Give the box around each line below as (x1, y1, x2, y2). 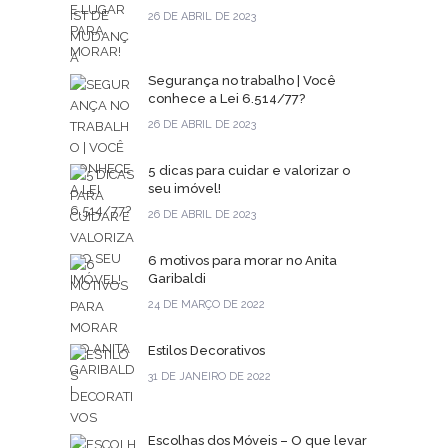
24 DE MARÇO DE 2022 (148, 298, 265, 311)
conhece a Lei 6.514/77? (148, 91, 305, 106)
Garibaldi (148, 271, 206, 286)
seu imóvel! (148, 181, 221, 196)
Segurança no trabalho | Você (148, 73, 336, 88)
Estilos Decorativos (148, 343, 265, 358)
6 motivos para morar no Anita (148, 253, 337, 268)
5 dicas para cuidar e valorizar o (148, 163, 350, 178)
